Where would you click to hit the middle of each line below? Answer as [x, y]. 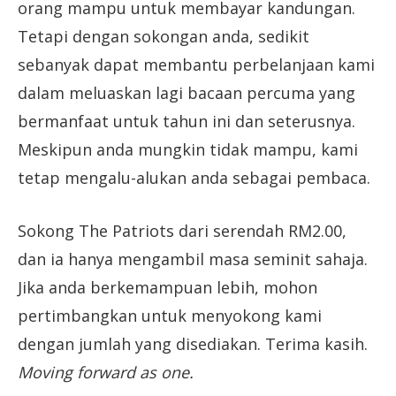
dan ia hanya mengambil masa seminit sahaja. [193, 259]
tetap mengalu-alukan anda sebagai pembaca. [194, 177]
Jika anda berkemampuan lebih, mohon [168, 287]
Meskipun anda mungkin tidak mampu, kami [188, 149]
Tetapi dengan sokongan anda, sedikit [164, 36]
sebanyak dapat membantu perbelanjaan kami [196, 64]
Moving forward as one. [106, 372]
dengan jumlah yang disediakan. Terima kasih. [193, 343]
